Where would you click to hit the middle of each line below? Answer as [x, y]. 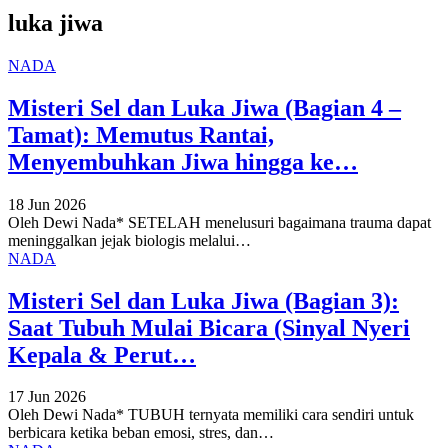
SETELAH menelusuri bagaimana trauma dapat [279, 222]
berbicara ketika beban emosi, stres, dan [133, 433]
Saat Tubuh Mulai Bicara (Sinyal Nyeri [209, 327]
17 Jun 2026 [47, 397]
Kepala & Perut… [102, 354]
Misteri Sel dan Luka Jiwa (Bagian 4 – [204, 107]
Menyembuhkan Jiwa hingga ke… [183, 161]
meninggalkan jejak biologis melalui [121, 240]
